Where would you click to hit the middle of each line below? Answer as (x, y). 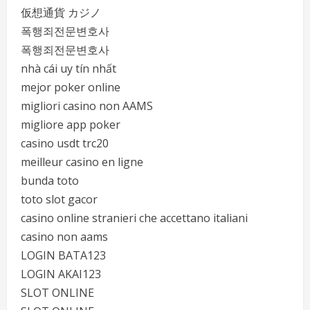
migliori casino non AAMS (87, 106)
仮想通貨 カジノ (61, 12)
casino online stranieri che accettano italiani (134, 218)
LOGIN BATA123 (63, 255)
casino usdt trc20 (65, 143)
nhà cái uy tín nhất (69, 69)
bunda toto (50, 181)
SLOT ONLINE (57, 293)
